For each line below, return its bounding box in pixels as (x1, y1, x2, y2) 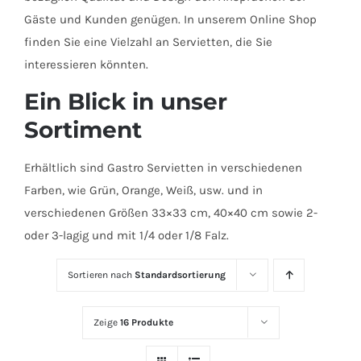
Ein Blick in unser (24, 88, 227, 116)
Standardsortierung (135, 269, 226, 281)
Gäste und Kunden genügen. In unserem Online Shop (24, 12, 317, 27)
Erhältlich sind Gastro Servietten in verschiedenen (24, 160, 302, 176)
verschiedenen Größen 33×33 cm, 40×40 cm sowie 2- (24, 205, 317, 221)
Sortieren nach (68, 269, 135, 281)
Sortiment (24, 116, 142, 144)
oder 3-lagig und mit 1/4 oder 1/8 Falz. (24, 228, 229, 243)
